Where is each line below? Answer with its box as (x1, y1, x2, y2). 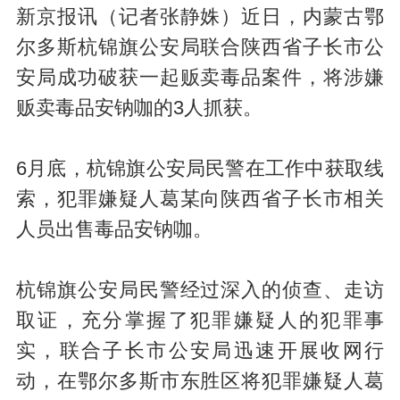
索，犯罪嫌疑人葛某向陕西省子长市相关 (15, 188, 385, 211)
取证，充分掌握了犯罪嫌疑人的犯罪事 (15, 310, 385, 332)
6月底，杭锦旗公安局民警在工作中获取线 (15, 158, 385, 180)
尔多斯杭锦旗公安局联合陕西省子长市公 (15, 37, 385, 59)
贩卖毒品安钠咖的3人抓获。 (15, 97, 262, 120)
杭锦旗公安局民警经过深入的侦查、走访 (15, 279, 385, 302)
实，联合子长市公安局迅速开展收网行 (15, 340, 385, 362)
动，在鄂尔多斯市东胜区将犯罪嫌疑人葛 (15, 371, 385, 393)
